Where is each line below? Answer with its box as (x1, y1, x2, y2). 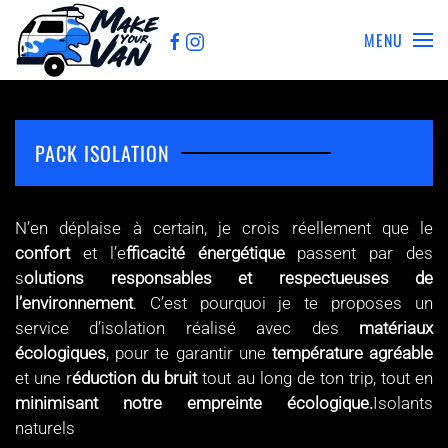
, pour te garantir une (106, 343, 272, 363)
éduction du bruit (72, 368, 198, 388)
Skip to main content (45, 47, 196, 67)
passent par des (284, 243, 434, 263)
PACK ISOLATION (35, 138, 170, 168)
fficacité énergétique (125, 243, 285, 263)
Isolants (373, 393, 433, 413)
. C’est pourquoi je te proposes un (133, 293, 433, 313)
